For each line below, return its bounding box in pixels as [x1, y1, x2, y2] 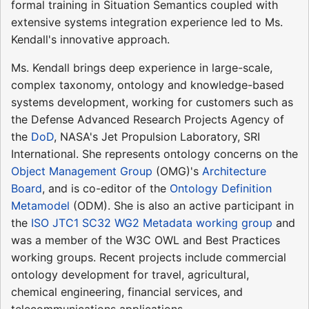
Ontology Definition [170, 181, 272, 195]
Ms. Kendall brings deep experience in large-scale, [11, 60, 272, 74]
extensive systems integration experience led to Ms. [11, 14, 283, 29]
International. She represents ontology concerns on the [11, 146, 298, 161]
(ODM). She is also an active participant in [70, 198, 294, 212]
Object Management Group [11, 163, 152, 178]
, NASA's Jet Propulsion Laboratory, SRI [54, 129, 260, 143]
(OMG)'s [152, 163, 202, 178]
